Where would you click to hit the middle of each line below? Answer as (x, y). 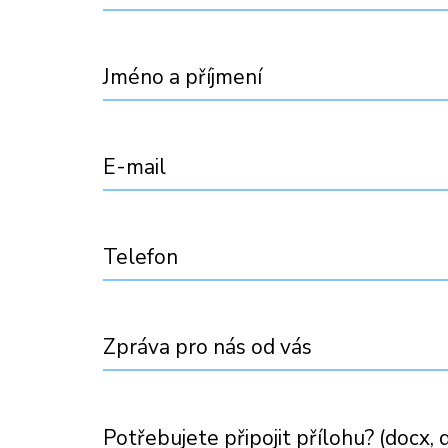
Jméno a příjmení (182, 77)
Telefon (140, 257)
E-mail (134, 167)
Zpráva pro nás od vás (207, 347)
